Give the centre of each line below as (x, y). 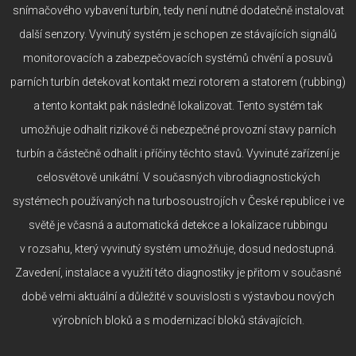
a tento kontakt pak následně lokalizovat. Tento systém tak (178, 105)
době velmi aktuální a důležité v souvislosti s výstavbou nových (178, 296)
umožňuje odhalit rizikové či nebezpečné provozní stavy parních (178, 129)
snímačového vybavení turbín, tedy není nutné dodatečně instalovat (178, 10)
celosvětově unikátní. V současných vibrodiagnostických (178, 177)
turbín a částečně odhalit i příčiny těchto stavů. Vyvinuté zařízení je (178, 153)
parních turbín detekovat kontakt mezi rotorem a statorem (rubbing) (178, 81)
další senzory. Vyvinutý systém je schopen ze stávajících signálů (178, 34)
